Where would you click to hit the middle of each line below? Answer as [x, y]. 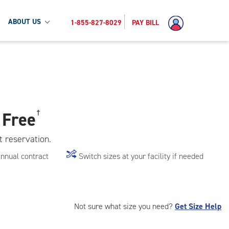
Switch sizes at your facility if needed [141, 156]
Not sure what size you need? [124, 206]
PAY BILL [145, 22]
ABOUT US [25, 21]
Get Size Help [198, 206]
